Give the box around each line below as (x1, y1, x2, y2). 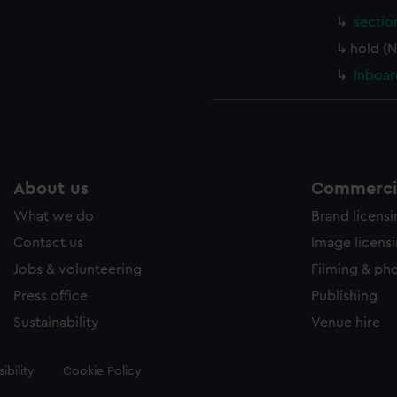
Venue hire (311, 315, 380, 330)
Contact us (13, 236, 83, 250)
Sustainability (13, 315, 99, 330)
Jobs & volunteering (13, 262, 142, 276)
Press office (13, 289, 88, 303)
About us (13, 180, 89, 198)
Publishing (311, 289, 378, 303)
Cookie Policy (62, 365, 142, 378)
